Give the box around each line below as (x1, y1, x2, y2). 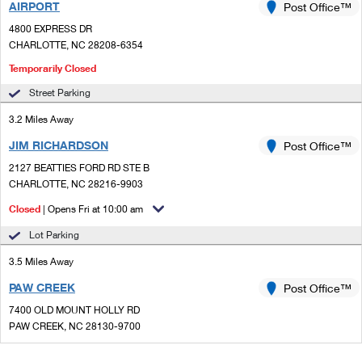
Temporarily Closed (9, 62, 96, 74)
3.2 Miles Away (9, 113, 74, 125)
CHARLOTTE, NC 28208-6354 (9, 39, 143, 51)
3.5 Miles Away (9, 255, 74, 267)
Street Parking (29, 86, 90, 99)
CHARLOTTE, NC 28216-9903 (9, 178, 143, 190)
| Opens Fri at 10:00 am (40, 203, 143, 215)
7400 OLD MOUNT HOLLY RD (9, 304, 140, 316)
